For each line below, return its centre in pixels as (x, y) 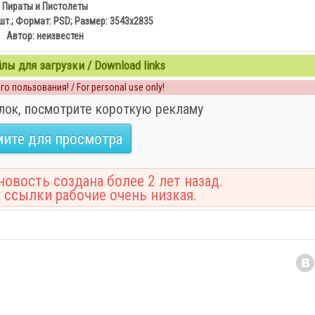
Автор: (21, 36)
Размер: (91, 21)
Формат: (33, 21)
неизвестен (60, 36)
